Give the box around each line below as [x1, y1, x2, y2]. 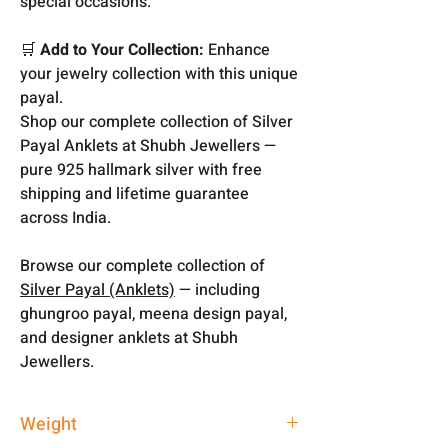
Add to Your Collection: [36, 37, 208, 62]
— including [175, 277, 260, 302]
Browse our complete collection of [20, 253, 265, 278]
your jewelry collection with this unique [20, 61, 298, 86]
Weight [20, 410, 77, 438]
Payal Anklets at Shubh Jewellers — [20, 133, 276, 158]
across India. [20, 205, 111, 230]
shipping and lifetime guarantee [20, 181, 249, 206]
